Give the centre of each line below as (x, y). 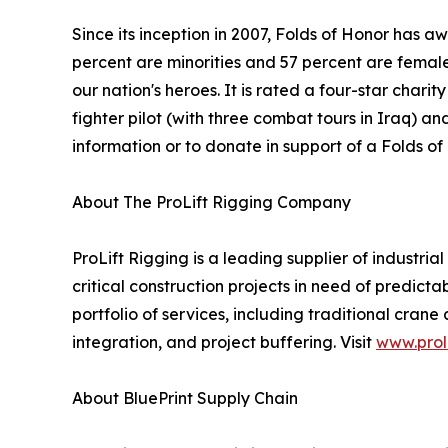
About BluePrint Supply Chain (185, 398)
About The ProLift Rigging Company (211, 202)
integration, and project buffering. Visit (224, 342)
